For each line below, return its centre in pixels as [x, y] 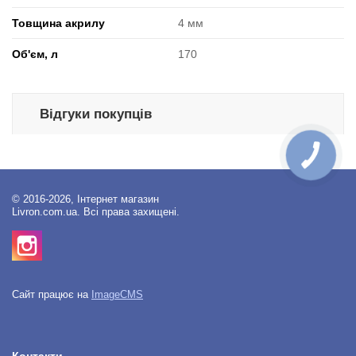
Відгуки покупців [95, 114]
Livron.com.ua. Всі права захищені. [96, 212]
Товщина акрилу [58, 23]
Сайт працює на [52, 294]
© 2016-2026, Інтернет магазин [85, 199]
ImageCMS [117, 294]
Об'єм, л [35, 54]
